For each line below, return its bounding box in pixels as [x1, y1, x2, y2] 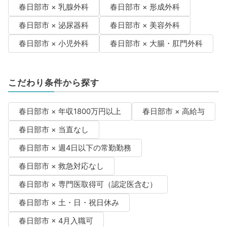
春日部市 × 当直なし [18, 125, 89, 135]
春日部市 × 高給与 [142, 107, 205, 117]
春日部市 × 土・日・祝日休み [18, 198, 119, 208]
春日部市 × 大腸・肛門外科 [109, 39, 203, 49]
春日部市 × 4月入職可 [18, 216, 93, 226]
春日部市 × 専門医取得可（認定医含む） [18, 180, 157, 190]
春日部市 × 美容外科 [109, 21, 180, 30]
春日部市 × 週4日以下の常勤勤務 [18, 143, 131, 153]
